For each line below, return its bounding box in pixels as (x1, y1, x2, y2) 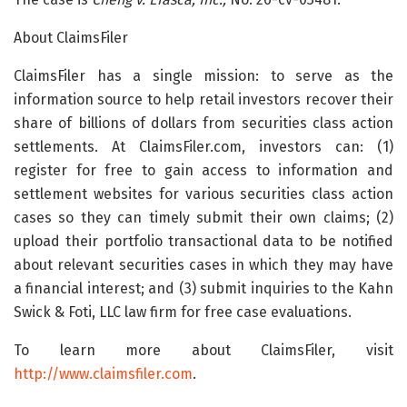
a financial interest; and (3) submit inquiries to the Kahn (14, 279, 393, 297)
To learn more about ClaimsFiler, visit (14, 341, 393, 359)
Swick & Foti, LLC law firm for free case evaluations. (14, 303, 352, 321)
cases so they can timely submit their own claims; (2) (14, 208, 393, 226)
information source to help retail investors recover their (14, 90, 393, 108)
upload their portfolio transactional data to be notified (14, 232, 393, 250)
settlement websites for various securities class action (14, 184, 393, 203)
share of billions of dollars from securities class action (14, 114, 393, 132)
